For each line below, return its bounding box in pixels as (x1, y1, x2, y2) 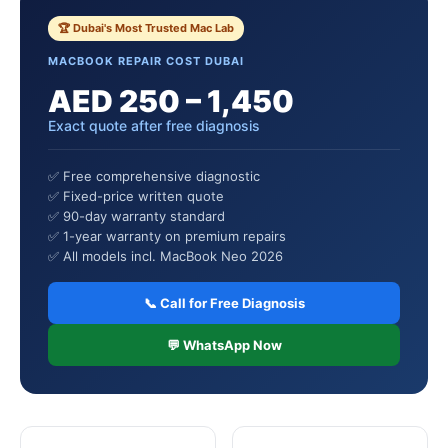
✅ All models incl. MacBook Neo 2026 (48, 248, 283, 264)
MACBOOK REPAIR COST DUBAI (48, 54, 244, 68)
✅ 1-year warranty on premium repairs (48, 228, 286, 244)
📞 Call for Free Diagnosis (143, 295, 305, 311)
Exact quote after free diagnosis (48, 117, 260, 134)
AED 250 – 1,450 (48, 83, 294, 119)
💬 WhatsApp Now (166, 337, 282, 353)
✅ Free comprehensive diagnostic (48, 168, 260, 184)
